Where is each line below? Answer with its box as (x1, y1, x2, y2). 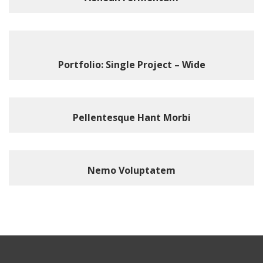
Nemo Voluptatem (87, 164, 176, 177)
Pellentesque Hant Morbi (72, 111, 191, 124)
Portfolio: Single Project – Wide (58, 58, 205, 71)
